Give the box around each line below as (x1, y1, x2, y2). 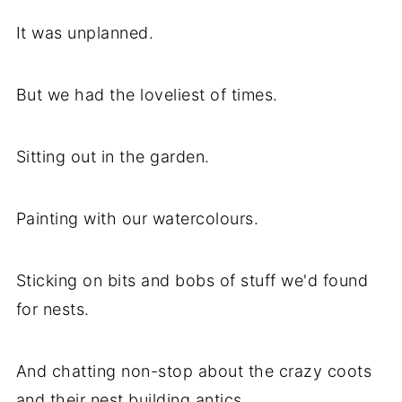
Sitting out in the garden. (15, 147, 210, 167)
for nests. (15, 300, 90, 319)
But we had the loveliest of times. (15, 85, 278, 105)
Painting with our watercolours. (15, 209, 259, 229)
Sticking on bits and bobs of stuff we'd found (15, 271, 369, 291)
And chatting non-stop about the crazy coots (15, 362, 372, 381)
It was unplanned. (15, 23, 154, 43)
